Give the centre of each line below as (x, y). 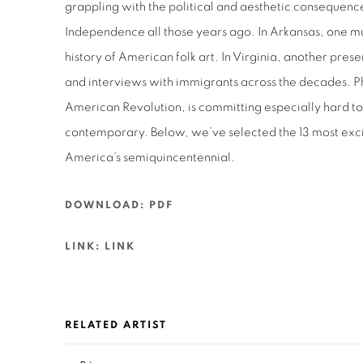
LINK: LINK (100, 246)
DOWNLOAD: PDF (119, 205)
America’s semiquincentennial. (150, 157)
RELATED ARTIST (116, 325)
